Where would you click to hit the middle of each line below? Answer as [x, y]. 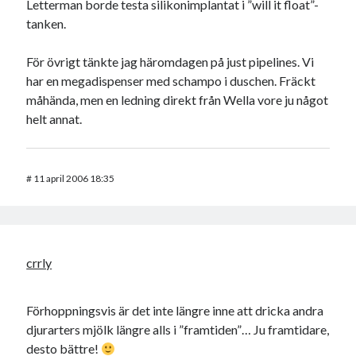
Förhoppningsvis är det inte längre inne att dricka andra [175, 311]
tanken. [46, 24]
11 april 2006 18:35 [74, 179]
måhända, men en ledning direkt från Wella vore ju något [178, 100]
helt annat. [54, 119]
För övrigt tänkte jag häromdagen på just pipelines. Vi [170, 62]
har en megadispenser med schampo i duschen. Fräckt [171, 81]
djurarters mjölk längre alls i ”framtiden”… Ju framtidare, [178, 330]
